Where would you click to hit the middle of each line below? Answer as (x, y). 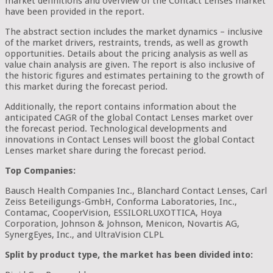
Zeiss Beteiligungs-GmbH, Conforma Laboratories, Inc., (121, 201)
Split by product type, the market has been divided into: (129, 254)
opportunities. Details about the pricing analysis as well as (126, 53)
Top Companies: (40, 170)
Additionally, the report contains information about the (121, 106)
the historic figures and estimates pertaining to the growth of (134, 75)
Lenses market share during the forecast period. (105, 150)
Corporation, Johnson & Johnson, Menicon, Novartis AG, (122, 223)
